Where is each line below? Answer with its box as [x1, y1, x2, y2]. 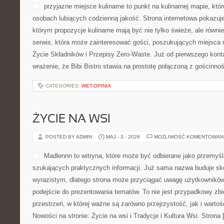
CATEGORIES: [45, 83, 81, 88]
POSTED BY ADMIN [45, 134, 93, 139]
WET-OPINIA [81, 83, 111, 88]
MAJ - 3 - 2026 [106, 134, 140, 139]
